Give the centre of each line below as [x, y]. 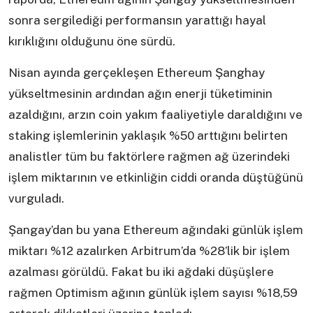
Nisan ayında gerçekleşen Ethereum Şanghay [137, 73]
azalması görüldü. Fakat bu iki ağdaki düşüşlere [141, 272]
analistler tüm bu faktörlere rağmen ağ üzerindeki [149, 157]
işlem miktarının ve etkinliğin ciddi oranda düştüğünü [156, 178]
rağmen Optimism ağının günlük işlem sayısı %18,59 [153, 293]
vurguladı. [36, 199]
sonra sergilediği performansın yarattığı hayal [137, 21]
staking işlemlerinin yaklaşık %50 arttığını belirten [148, 136]
